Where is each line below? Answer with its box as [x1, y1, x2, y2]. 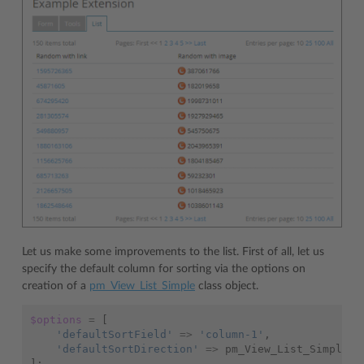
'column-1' [199, 327, 264, 340]
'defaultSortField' [56, 327, 173, 340]
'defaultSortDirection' [56, 342, 199, 355]
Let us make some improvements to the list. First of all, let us [22, 245, 324, 258]
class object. [195, 279, 258, 292]
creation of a [22, 279, 89, 292]
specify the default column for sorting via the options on [22, 262, 305, 275]
